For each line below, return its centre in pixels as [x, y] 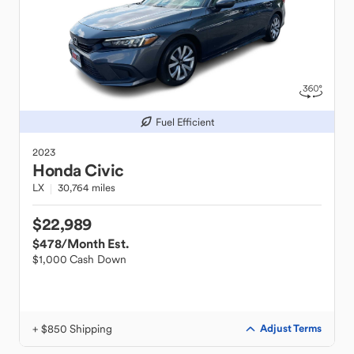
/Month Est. [95, 243]
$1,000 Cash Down [79, 259]
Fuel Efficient [185, 122]
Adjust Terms [291, 328]
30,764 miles [86, 188]
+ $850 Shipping [72, 329]
